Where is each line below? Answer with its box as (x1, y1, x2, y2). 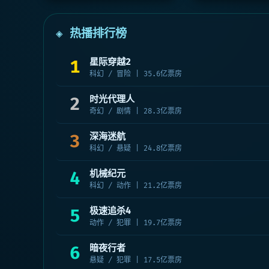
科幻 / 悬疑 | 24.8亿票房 (89, 158, 182, 167)
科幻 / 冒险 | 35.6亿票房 (89, 83, 182, 92)
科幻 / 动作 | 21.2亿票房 (89, 195, 182, 204)
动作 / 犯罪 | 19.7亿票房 (89, 232, 182, 241)
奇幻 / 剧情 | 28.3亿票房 (89, 121, 182, 130)
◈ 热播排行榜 (56, 40, 127, 55)
